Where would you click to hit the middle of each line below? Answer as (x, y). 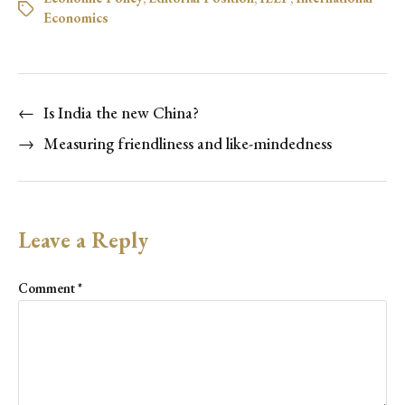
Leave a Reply (83, 240)
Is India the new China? (121, 112)
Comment (48, 287)
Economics (76, 17)
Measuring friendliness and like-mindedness (188, 143)
